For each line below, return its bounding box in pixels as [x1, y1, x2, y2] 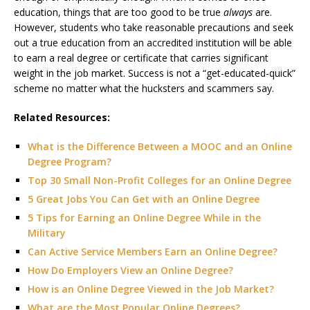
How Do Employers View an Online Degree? [28, 263, 233, 277]
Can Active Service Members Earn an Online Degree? [28, 244, 277, 258]
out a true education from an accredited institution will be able [14, 35, 292, 49]
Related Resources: [14, 110, 110, 124]
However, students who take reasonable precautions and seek [14, 20, 293, 34]
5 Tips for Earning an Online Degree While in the [28, 210, 261, 224]
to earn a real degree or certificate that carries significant [14, 51, 268, 64]
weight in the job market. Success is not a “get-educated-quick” [14, 66, 295, 80]
